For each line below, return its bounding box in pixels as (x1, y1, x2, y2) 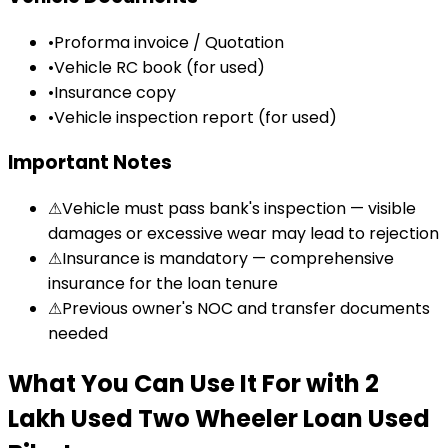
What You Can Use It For (8, 367, 301, 401)
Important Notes (8, 149, 172, 177)
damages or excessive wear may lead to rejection (48, 222, 439, 246)
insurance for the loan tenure (48, 272, 278, 296)
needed (48, 322, 108, 346)
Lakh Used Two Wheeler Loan (8, 402, 363, 436)
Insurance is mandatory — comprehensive (62, 247, 394, 271)
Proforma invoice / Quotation (54, 30, 284, 54)
